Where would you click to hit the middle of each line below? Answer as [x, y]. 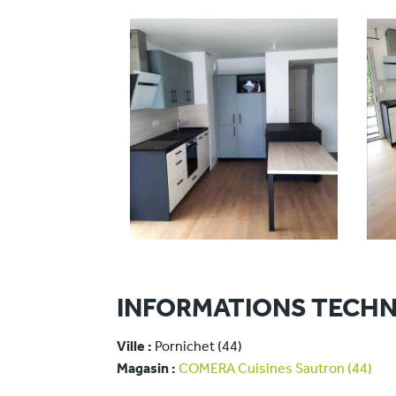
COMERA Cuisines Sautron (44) [275, 369]
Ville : [134, 347]
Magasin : [146, 369]
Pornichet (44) [197, 347]
